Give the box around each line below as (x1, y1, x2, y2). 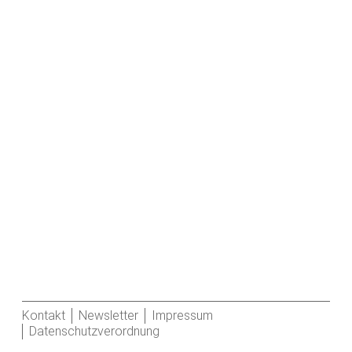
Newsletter (79, 308, 138, 323)
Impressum (152, 308, 213, 323)
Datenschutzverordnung (29, 324, 159, 339)
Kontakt (22, 308, 65, 323)
